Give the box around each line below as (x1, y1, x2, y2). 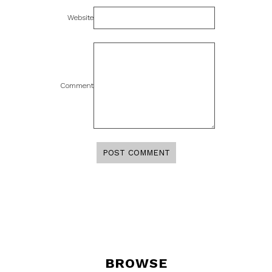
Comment (59, 81, 93, 90)
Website (67, 13, 93, 22)
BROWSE (104, 256, 168, 271)
